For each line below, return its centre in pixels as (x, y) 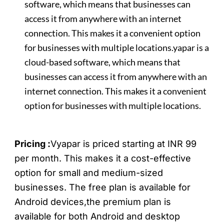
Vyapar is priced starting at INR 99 (124, 144)
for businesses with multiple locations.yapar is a (117, 48)
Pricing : (33, 144)
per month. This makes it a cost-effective (103, 158)
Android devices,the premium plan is (93, 202)
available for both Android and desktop (97, 216)
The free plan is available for (130, 187)
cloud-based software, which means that (103, 62)
